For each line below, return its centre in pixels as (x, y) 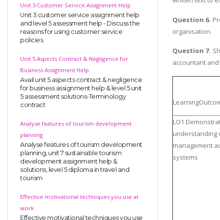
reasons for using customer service (71, 31)
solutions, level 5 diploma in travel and (75, 169)
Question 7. (192, 51)
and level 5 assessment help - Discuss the (80, 23)
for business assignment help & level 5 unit (81, 88)
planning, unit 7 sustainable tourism (71, 153)
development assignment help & (69, 161)
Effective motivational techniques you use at (79, 196)
